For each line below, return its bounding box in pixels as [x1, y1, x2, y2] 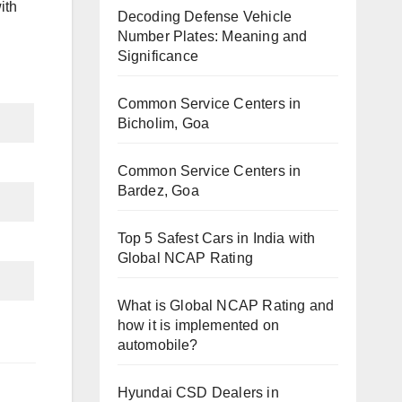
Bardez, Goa [117, 182, 199, 198]
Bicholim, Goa [117, 115, 210, 131]
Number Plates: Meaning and [117, 28, 308, 44]
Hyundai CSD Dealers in [117, 384, 279, 400]
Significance [117, 48, 198, 64]
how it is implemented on [117, 317, 280, 333]
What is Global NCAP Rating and [117, 297, 335, 313]
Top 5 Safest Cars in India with [117, 230, 316, 246]
